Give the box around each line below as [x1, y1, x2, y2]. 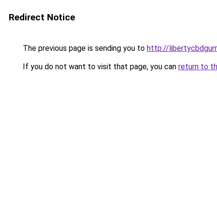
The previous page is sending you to [21, 44, 147, 53]
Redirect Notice [9, 12, 75, 23]
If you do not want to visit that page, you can [21, 62, 178, 71]
